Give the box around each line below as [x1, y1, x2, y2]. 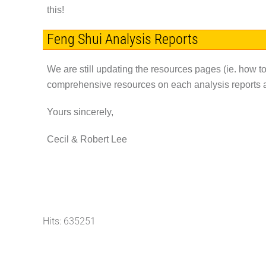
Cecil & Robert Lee [46, 134, 127, 144]
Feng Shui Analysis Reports [46, 31, 198, 48]
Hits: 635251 [43, 215, 96, 227]
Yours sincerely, [46, 106, 113, 117]
